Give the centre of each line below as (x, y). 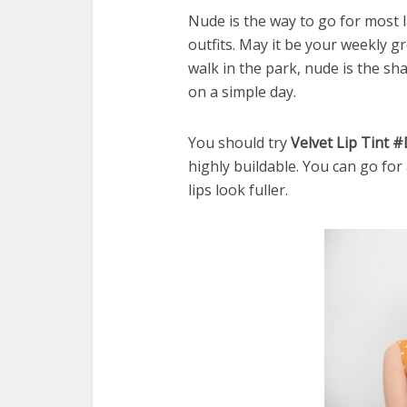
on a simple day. (242, 92)
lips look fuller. (238, 190)
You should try (239, 143)
